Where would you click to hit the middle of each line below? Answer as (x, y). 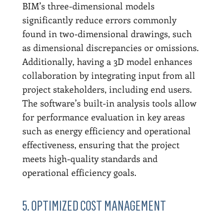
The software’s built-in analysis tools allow (109, 103)
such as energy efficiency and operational (106, 131)
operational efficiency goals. (79, 172)
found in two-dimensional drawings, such (107, 33)
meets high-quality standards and (90, 158)
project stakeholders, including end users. (107, 89)
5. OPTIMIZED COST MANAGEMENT (94, 206)
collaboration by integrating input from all (109, 75)
